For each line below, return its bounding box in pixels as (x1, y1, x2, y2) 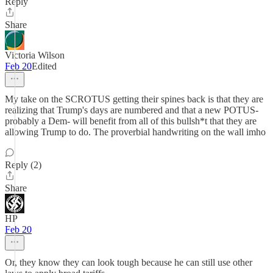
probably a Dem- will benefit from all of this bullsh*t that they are (5, 116, 257, 126)
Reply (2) (5, 160, 41, 170)
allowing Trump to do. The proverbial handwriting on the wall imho (5, 127, 266, 137)
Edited (32, 61, 57, 71)
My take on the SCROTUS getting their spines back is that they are (5, 94, 263, 104)
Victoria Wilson (5, 50, 65, 60)
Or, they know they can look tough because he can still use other (5, 257, 252, 268)
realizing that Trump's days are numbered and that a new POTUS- (5, 105, 258, 115)
